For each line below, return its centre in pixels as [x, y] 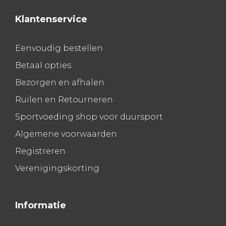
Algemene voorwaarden [66, 134]
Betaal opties [43, 66]
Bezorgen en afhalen [60, 83]
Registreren [40, 151]
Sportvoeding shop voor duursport [89, 117]
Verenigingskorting [57, 168]
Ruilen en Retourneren [64, 100]
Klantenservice [51, 19]
